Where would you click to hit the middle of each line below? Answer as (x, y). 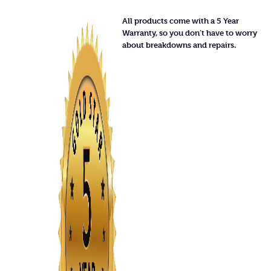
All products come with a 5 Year (180, 21)
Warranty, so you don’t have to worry (189, 33)
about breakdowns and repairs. (179, 45)
